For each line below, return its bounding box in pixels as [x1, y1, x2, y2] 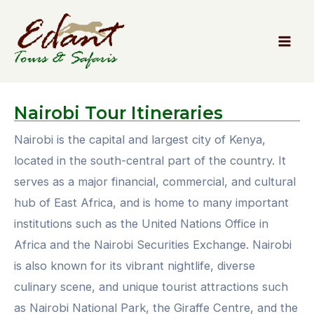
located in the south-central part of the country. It [14, 153, 286, 168]
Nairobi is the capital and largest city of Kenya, [14, 132, 266, 146]
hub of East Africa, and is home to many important [14, 195, 289, 210]
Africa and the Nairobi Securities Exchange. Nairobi [14, 237, 292, 252]
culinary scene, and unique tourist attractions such [14, 279, 288, 294]
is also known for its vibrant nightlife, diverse [14, 258, 255, 273]
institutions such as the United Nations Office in [14, 216, 268, 231]
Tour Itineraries [80, 102, 223, 123]
